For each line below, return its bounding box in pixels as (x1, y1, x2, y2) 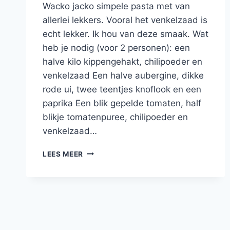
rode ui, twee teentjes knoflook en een (43, 84, 201, 94)
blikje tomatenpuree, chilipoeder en (43, 111, 188, 122)
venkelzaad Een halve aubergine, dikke (43, 70, 204, 81)
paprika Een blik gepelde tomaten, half (43, 98, 201, 108)
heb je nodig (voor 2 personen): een (43, 42, 190, 53)
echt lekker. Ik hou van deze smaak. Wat (43, 28, 208, 39)
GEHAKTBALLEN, (83, 168, 145, 177)
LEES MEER (43, 149, 84, 158)
